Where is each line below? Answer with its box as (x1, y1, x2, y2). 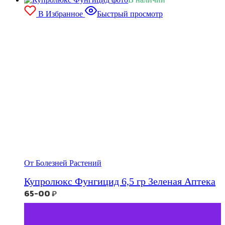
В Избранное (38, 9, 83, 18)
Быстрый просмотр (97, 9, 163, 18)
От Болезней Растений (24, 158, 101, 167)
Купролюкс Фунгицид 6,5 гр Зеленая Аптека (24, 176, 215, 187)
